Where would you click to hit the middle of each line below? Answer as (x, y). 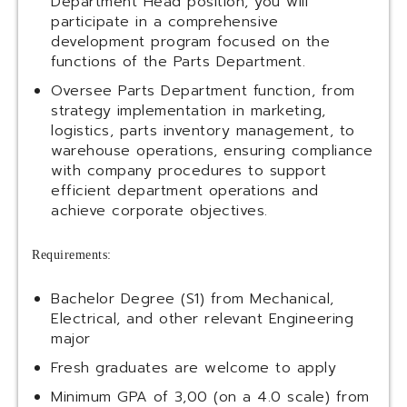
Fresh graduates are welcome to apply (194, 368)
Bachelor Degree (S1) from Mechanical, (193, 299)
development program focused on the (190, 42)
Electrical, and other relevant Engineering (202, 319)
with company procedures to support (189, 171)
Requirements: (72, 255)
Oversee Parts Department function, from (203, 91)
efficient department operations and (185, 191)
